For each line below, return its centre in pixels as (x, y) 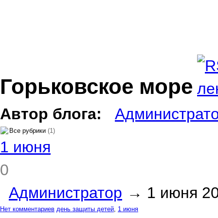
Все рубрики (28, 131)
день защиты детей (85, 209)
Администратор (65, 193)
